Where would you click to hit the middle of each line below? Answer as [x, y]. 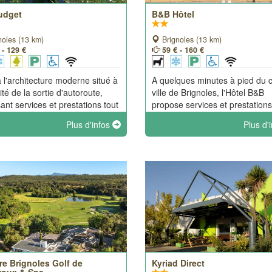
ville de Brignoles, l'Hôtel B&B [208, 92]
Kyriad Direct [178, 263]
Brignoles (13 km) [190, 39]
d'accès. [167, 141]
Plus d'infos [89, 124]
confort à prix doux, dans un [205, 117]
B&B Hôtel [173, 14]
